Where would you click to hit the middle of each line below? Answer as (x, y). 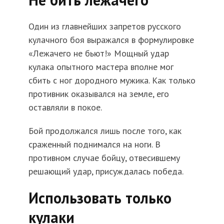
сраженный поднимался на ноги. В (94, 144)
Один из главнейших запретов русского (104, 26)
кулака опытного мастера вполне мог (101, 67)
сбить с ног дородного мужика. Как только (112, 80)
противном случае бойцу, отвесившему (104, 158)
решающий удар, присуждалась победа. (106, 171)
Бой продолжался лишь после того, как (105, 131)
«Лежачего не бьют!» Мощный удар (98, 53)
